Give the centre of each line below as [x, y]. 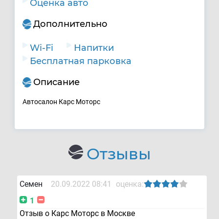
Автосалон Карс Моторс [61, 101]
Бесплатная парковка [81, 61]
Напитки [94, 48]
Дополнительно [70, 24]
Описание [56, 82]
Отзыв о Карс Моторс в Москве [77, 213]
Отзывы [119, 153]
